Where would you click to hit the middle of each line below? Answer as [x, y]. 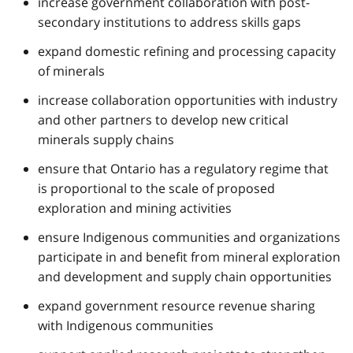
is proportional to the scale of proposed [156, 188]
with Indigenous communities [126, 325]
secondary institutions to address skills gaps [169, 22]
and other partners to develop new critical [163, 119]
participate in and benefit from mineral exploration [189, 256]
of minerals [71, 71]
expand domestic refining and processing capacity [187, 51]
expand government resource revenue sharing [176, 305]
